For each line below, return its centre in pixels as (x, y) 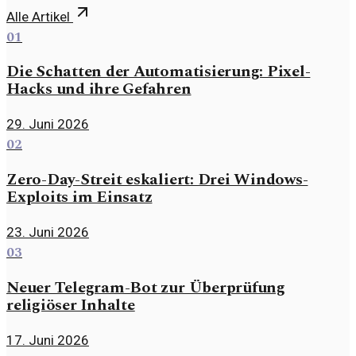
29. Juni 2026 (48, 124)
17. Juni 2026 (48, 340)
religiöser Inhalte (71, 305)
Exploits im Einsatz (79, 197)
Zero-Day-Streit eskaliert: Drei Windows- (157, 180)
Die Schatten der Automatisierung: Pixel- (159, 72)
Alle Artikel (40, 16)
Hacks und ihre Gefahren (99, 89)
